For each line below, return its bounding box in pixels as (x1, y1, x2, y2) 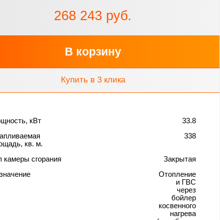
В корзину (64, 45, 121, 58)
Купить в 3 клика (60, 75, 125, 84)
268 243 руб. (54, 8, 132, 23)
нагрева (170, 209, 196, 218)
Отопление (159, 169, 196, 178)
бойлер (171, 193, 196, 202)
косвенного (159, 201, 196, 210)
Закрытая (164, 154, 196, 163)
